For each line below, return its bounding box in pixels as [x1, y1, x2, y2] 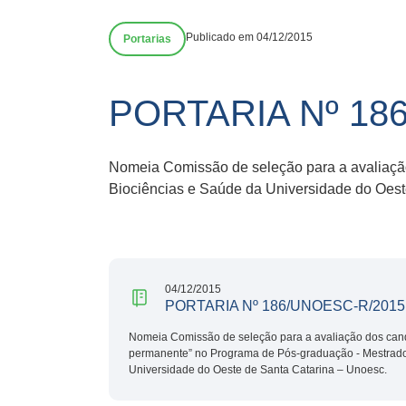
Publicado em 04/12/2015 [186, 31, 313, 43]
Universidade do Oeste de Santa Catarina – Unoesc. [129, 362, 387, 376]
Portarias [123, 33, 171, 45]
